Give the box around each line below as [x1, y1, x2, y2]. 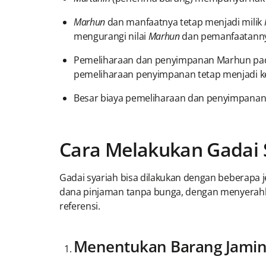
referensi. [59, 199, 100, 213]
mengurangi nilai [74, 30, 148, 43]
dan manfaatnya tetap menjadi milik [107, 15, 264, 29]
